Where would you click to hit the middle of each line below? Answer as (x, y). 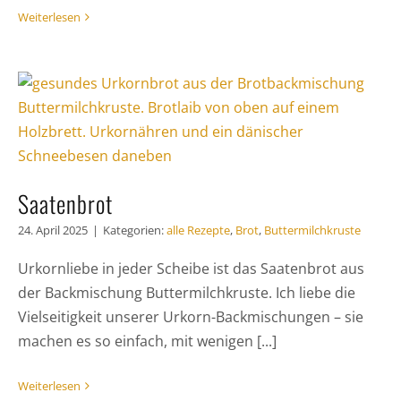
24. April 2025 (52, 230)
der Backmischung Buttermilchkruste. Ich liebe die (186, 292)
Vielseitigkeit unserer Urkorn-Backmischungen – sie (190, 316)
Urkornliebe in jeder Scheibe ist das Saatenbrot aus (191, 268)
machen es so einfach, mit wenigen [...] (147, 341)
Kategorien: (134, 230)
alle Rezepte (198, 230)
